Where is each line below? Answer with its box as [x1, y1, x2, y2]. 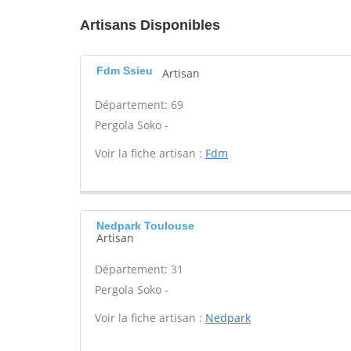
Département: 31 [95, 262, 183, 277]
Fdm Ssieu [96, 64, 153, 77]
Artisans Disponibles [80, 17, 220, 33]
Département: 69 [95, 97, 183, 112]
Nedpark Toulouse [96, 219, 194, 232]
